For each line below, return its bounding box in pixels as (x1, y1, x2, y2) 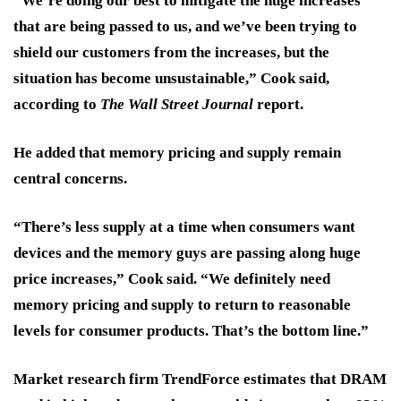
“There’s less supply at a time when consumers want (13, 218, 355, 236)
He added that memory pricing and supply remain (13, 144, 341, 162)
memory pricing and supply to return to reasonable (13, 296, 351, 314)
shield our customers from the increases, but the (13, 44, 329, 62)
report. (253, 96, 303, 114)
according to (13, 96, 100, 114)
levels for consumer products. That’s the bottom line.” (13, 322, 369, 340)
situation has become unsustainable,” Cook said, (13, 70, 329, 88)
